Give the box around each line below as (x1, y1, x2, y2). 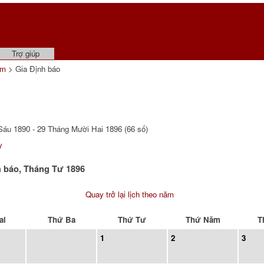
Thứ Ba (47, 214, 75, 225)
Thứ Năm (185, 214, 220, 225)
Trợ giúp (12, 48, 39, 59)
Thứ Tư (118, 214, 146, 225)
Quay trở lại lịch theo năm (85, 189, 174, 200)
